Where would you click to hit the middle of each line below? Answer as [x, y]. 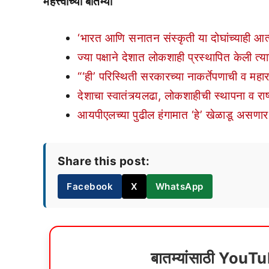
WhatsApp [179, 186]
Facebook [90, 186]
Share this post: [104, 161]
